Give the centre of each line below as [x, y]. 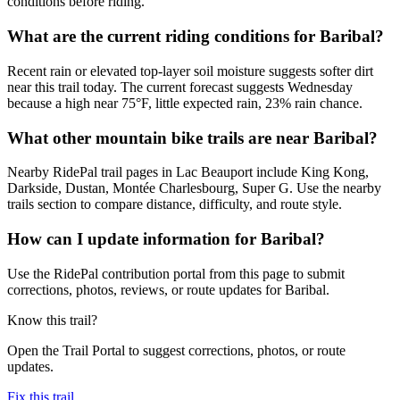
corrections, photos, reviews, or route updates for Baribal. [168, 289]
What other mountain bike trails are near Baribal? [192, 137]
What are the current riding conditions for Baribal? [196, 37]
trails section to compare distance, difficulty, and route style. [175, 204]
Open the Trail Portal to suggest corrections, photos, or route [176, 350]
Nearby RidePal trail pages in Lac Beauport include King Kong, [188, 172]
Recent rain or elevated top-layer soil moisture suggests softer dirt [190, 71]
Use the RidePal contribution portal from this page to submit [176, 273]
